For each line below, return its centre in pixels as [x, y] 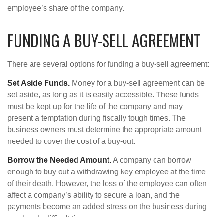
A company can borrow [151, 160]
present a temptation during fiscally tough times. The [96, 118]
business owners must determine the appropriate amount [104, 130]
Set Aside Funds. [39, 83]
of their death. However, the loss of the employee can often [107, 183]
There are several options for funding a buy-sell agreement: [108, 64]
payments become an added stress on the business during [107, 207]
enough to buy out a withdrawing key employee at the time [107, 172]
